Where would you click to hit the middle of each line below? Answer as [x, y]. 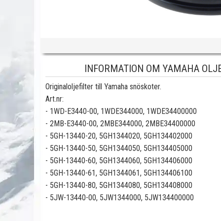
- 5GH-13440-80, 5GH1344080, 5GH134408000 [119, 185]
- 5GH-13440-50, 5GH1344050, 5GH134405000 [119, 148]
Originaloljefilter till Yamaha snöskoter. [103, 87]
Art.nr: [55, 99]
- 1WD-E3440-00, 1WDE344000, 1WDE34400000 [121, 111]
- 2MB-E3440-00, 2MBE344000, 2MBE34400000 [120, 124]
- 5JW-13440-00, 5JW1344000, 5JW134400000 [120, 198]
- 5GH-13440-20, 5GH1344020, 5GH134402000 [119, 136]
